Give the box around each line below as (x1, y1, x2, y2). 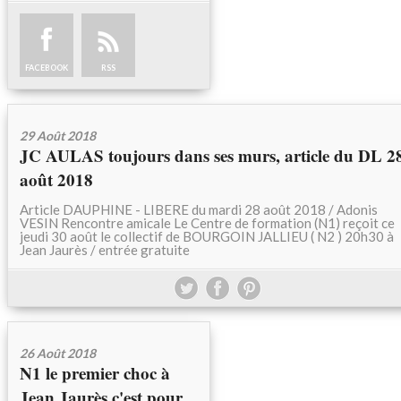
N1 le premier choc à (20, 361, 170, 385)
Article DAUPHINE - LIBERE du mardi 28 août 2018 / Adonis (20, 201, 378, 218)
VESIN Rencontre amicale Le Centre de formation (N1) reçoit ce (20, 215, 395, 231)
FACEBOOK (25, 63, 68, 73)
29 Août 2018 (20, 128, 96, 143)
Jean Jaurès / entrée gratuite (20, 242, 190, 258)
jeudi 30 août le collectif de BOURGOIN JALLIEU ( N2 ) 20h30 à (20, 228, 394, 244)
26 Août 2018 (20, 346, 96, 361)
